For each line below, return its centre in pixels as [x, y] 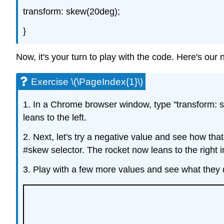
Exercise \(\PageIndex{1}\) [87, 82]
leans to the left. [55, 118]
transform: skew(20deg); [71, 11]
